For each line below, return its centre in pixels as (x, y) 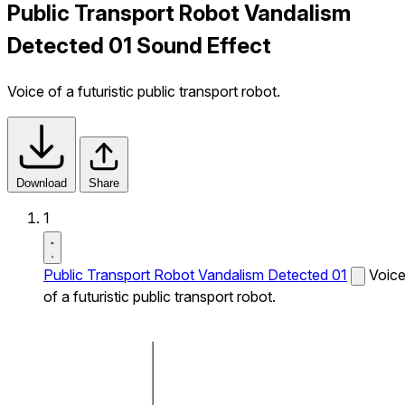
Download (42, 183)
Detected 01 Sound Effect (139, 45)
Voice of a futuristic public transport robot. (144, 91)
